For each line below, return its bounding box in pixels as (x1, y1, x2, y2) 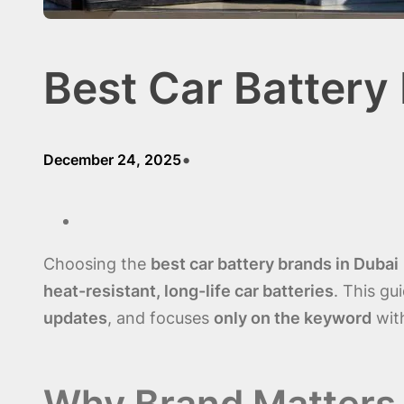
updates (43, 308, 107, 327)
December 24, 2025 (43, 150, 181, 169)
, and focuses (107, 308, 214, 327)
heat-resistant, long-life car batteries (43, 280, 334, 300)
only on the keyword (214, 308, 372, 327)
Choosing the (43, 253, 151, 273)
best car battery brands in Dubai (151, 253, 399, 273)
